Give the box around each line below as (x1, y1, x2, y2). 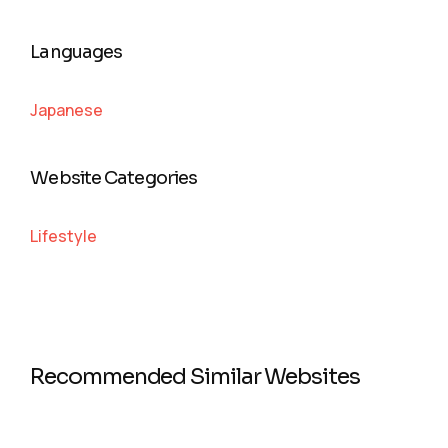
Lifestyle (30, 225, 98, 248)
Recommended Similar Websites (30, 363, 360, 391)
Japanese (30, 99, 104, 122)
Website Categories (30, 167, 198, 190)
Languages (30, 41, 123, 64)
